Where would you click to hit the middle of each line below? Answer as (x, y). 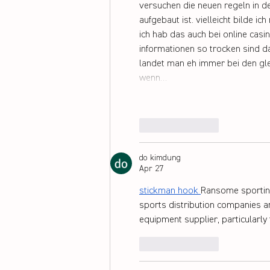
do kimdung (160, 158)
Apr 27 (151, 168)
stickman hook (169, 191)
